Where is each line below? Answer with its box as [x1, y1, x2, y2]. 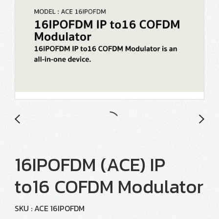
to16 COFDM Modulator [15, 173, 203, 200]
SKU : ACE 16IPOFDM [15, 202, 85, 214]
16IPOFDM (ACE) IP [15, 151, 165, 178]
